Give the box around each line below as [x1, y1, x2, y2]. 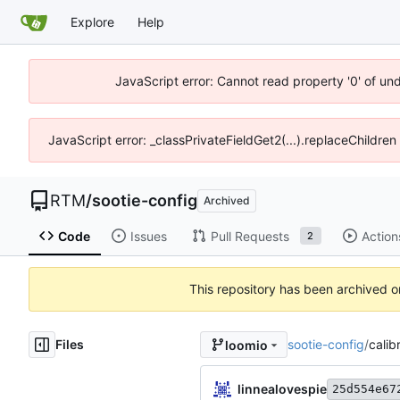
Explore [71, 13, 114, 29]
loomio [224, 337, 268, 353]
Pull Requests [210, 228, 289, 244]
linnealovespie [237, 380, 327, 396]
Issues [129, 228, 167, 244]
